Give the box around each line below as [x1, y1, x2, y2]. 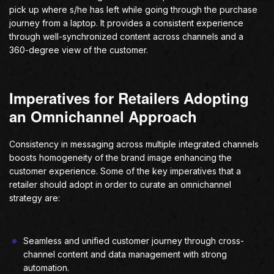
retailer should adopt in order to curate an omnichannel [9, 179, 231, 190]
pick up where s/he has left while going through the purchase [9, 4, 257, 15]
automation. [23, 262, 69, 273]
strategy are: [9, 193, 60, 203]
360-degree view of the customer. [9, 45, 148, 55]
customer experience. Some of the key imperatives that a [9, 166, 241, 176]
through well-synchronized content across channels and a [9, 31, 243, 42]
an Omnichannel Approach [9, 106, 197, 127]
